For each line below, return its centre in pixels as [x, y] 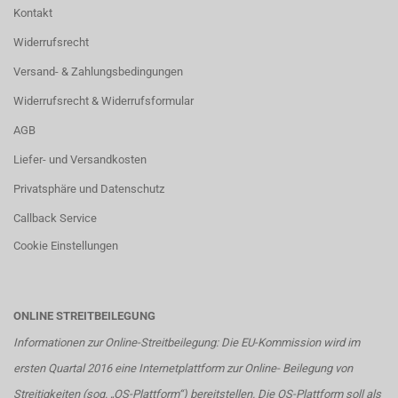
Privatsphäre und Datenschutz [89, 189]
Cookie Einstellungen [66, 246]
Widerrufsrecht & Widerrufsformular [103, 101]
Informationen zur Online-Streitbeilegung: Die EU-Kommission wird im [187, 342]
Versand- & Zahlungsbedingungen [98, 72]
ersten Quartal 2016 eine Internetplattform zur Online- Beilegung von [183, 368]
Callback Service [55, 218]
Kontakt [33, 13]
